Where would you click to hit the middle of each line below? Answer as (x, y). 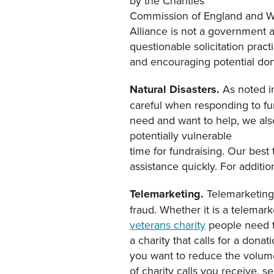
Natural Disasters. (176, 90)
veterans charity (168, 225)
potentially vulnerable (181, 136)
